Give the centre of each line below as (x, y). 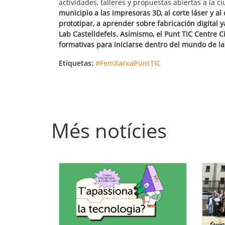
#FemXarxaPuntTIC (128, 63)
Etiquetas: (76, 63)
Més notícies (109, 131)
